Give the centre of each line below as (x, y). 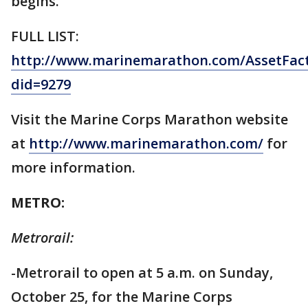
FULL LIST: (45, 36)
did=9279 (41, 85)
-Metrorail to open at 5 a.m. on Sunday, (142, 273)
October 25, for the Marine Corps (122, 297)
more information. (73, 168)
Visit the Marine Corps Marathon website (150, 120)
